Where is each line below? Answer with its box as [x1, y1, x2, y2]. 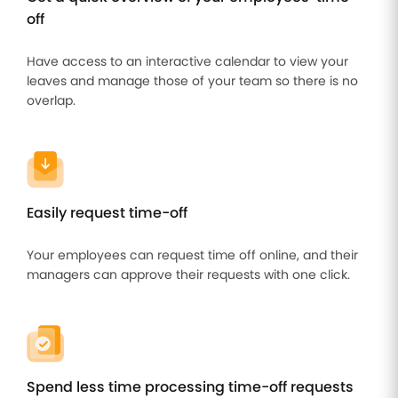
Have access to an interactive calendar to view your [27, 52, 348, 70]
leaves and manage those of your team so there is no [27, 72, 358, 90]
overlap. [27, 92, 76, 109]
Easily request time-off [27, 203, 187, 223]
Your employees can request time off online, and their [27, 246, 358, 264]
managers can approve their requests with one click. [27, 266, 350, 283]
